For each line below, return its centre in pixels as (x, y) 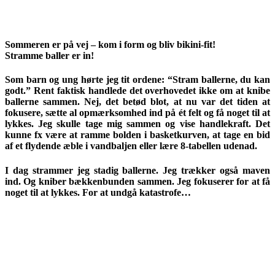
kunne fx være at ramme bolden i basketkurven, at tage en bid (137, 135)
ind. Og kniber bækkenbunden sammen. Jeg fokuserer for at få (137, 181)
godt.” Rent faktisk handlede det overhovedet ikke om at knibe (137, 91)
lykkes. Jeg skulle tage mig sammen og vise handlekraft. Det (137, 124)
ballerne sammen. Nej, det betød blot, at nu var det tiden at (137, 102)
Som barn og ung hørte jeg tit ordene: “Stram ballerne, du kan (137, 80)
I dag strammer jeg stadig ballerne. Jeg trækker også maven (137, 170)
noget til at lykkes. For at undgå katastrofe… (98, 192)
